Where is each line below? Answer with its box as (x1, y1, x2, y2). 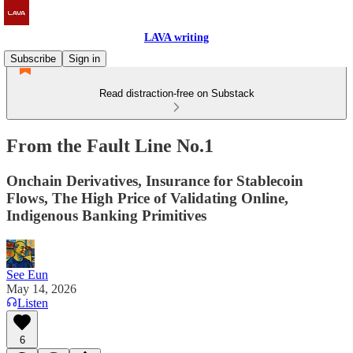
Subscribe (10, 53, 56, 65)
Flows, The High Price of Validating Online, (6, 189, 288, 206)
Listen (17, 295, 48, 310)
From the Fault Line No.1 (6, 135, 214, 156)
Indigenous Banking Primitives (6, 206, 206, 224)
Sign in (69, 53, 100, 65)
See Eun (6, 267, 48, 281)
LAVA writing (144, 32, 209, 43)
